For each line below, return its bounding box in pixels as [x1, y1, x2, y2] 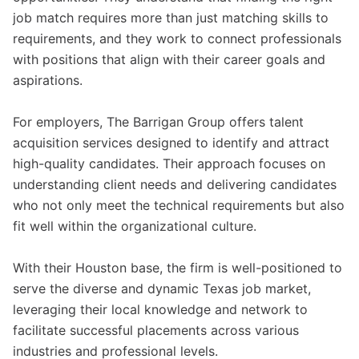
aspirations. [13, 72, 83, 88]
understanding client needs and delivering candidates [13, 176, 337, 192]
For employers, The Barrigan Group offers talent [13, 114, 304, 130]
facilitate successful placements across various [13, 322, 299, 338]
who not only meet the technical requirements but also [13, 197, 345, 213]
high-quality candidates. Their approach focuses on [13, 155, 325, 171]
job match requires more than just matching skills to [13, 10, 329, 26]
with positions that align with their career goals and [13, 51, 325, 67]
